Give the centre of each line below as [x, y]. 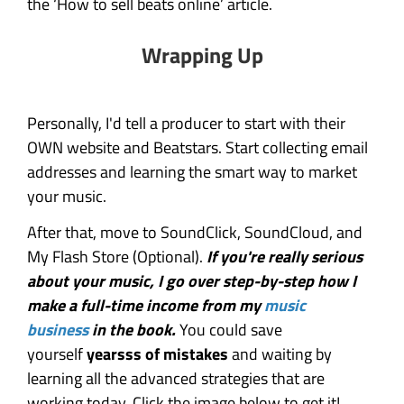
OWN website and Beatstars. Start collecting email [197, 147]
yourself [57, 354]
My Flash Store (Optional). [117, 257]
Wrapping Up [202, 55]
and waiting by [280, 354]
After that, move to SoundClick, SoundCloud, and [195, 233]
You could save [229, 330]
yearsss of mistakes [157, 354]
